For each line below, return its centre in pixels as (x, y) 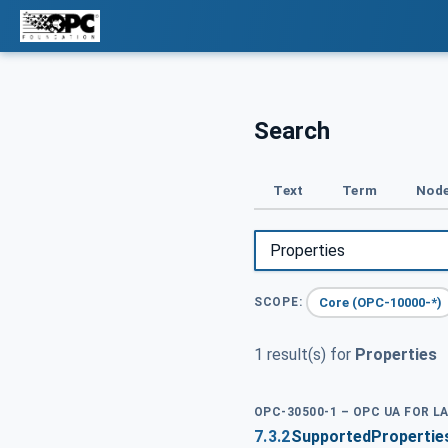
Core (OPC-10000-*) (381, 302)
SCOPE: (278, 302)
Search (292, 130)
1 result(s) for (304, 355)
